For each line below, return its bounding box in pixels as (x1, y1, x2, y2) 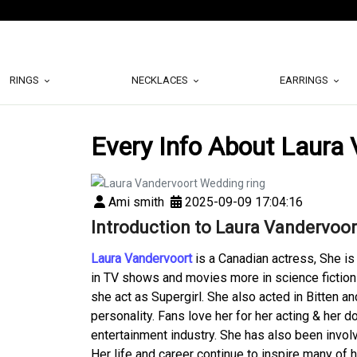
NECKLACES (131, 74, 190, 86)
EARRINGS (280, 74, 331, 86)
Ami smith (105, 194, 164, 210)
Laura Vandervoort (91, 251, 192, 266)
